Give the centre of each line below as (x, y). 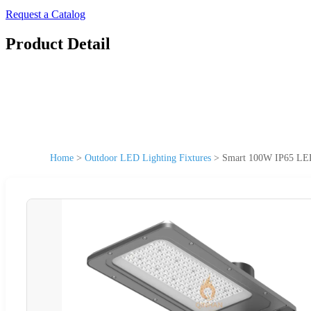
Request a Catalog (45, 14)
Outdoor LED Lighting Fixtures (148, 158)
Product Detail (58, 43)
